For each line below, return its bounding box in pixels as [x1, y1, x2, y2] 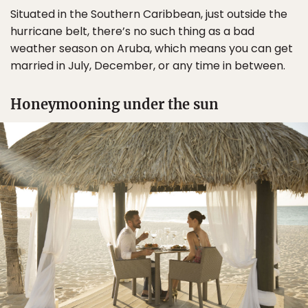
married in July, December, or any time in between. [10, 58, 285, 74]
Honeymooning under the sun [10, 96, 219, 113]
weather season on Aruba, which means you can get [10, 41, 293, 57]
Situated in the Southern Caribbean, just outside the [10, 6, 287, 23]
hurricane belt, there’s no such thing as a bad [10, 23, 254, 40]
